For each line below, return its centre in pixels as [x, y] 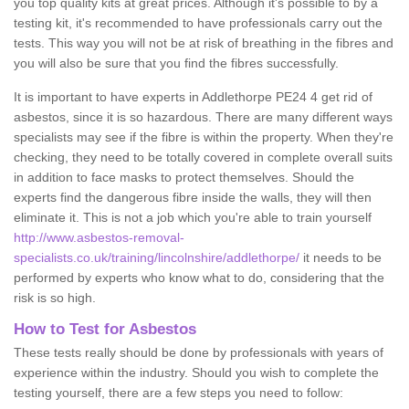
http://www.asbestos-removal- [99, 237]
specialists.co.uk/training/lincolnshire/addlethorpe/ [157, 257]
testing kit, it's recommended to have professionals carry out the [198, 22]
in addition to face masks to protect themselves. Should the [184, 177]
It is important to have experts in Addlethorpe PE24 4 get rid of [193, 96]
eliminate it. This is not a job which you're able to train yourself [193, 217]
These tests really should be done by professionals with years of [199, 352]
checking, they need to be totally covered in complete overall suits [203, 157]
